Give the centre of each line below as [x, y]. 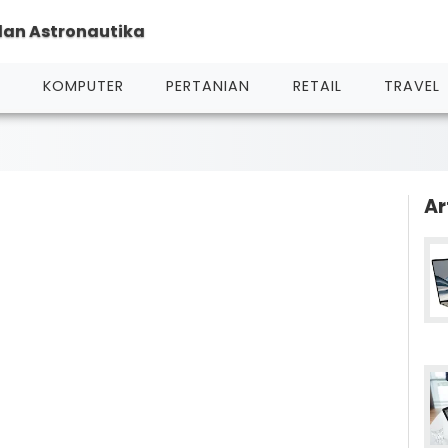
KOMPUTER [84, 85]
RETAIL [317, 85]
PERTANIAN [208, 85]
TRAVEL [412, 85]
